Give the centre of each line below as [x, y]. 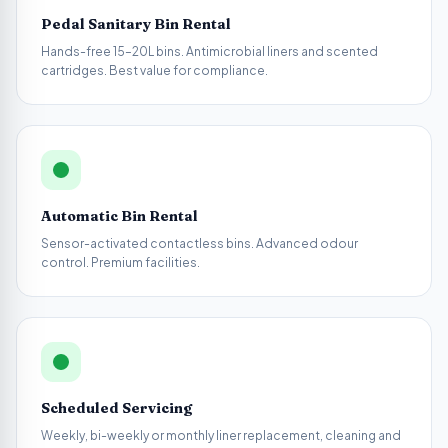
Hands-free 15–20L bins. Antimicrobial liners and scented [209, 51]
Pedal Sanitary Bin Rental [136, 24]
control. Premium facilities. [120, 262]
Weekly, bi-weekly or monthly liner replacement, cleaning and [221, 435]
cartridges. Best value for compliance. [154, 70]
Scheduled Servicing [116, 408]
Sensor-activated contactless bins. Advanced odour [199, 243]
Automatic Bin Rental [119, 216]
